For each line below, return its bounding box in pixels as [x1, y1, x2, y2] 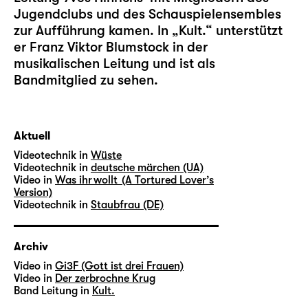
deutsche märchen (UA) [91, 162, 203, 174]
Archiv [14, 241, 48, 253]
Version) [14, 186, 52, 199]
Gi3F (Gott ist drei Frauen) [55, 260, 184, 272]
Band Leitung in [14, 285, 89, 297]
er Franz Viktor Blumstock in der [14, 39, 208, 55]
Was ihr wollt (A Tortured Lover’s [55, 174, 214, 186]
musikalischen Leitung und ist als [14, 56, 215, 71]
